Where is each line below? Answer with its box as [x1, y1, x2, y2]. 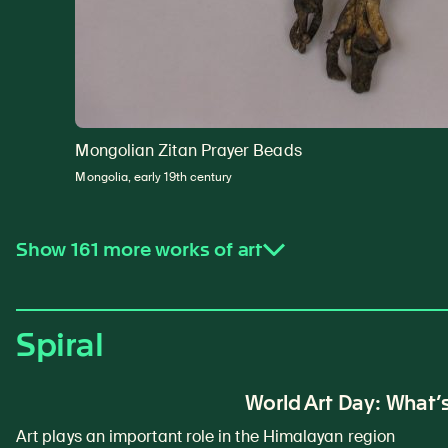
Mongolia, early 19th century [75, 169, 233, 186]
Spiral [16, 325, 104, 365]
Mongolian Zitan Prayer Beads [75, 140, 302, 162]
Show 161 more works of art [16, 238, 263, 262]
